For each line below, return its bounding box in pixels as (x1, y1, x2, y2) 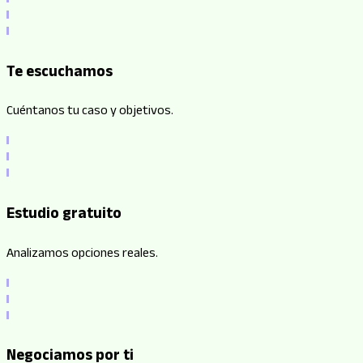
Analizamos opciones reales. (6, 243, 158, 266)
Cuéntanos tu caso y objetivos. (6, 101, 173, 124)
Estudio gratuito (6, 202, 122, 228)
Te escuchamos (6, 60, 113, 87)
